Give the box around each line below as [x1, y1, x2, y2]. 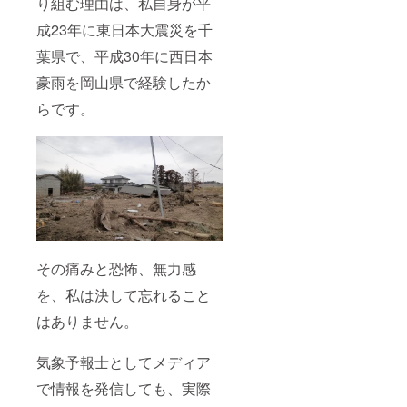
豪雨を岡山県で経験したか [36, 71, 211, 93]
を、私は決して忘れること [36, 283, 211, 305]
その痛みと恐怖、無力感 [36, 257, 196, 279]
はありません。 [36, 310, 138, 332]
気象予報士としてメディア [36, 351, 211, 372]
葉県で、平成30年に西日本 [36, 45, 213, 66]
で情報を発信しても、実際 [36, 377, 211, 399]
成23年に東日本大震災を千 [36, 18, 213, 40]
